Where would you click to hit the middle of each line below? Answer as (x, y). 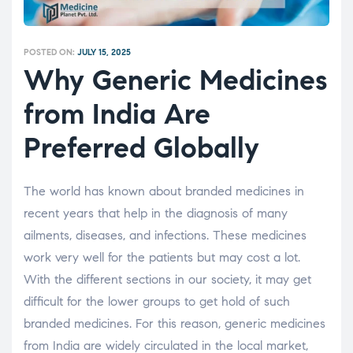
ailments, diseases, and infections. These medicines (165, 235)
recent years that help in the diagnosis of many (156, 213)
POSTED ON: (50, 52)
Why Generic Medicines (175, 80)
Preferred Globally (141, 148)
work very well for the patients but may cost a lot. (162, 257)
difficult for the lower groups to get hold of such (157, 301)
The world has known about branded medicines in (164, 191)
